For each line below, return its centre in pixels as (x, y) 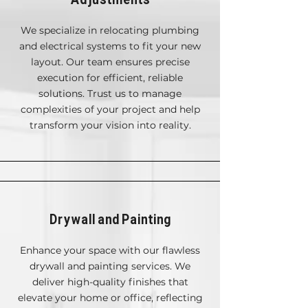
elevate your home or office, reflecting (110, 298)
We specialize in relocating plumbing (110, 30)
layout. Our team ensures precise (110, 62)
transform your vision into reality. (110, 125)
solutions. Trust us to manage (110, 93)
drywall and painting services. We (110, 266)
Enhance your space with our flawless (110, 250)
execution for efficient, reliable (110, 78)
